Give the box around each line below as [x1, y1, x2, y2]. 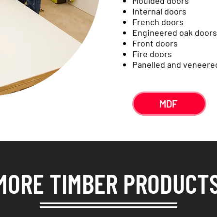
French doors [132, 16, 184, 27]
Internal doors [132, 6, 186, 16]
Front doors [132, 38, 178, 48]
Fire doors [132, 48, 172, 59]
